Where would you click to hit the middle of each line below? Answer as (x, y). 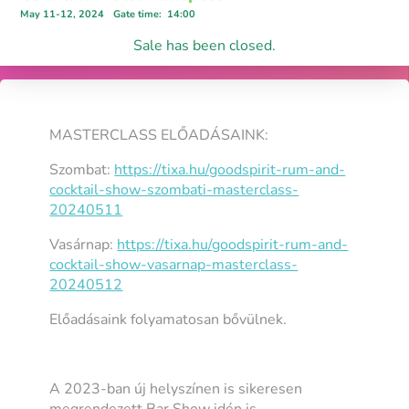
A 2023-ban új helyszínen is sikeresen (176, 388)
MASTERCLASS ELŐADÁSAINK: (159, 135)
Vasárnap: (84, 244)
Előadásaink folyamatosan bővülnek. (168, 319)
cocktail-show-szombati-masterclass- (174, 189)
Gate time (136, 14)
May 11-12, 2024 (62, 14)
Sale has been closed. (204, 45)
